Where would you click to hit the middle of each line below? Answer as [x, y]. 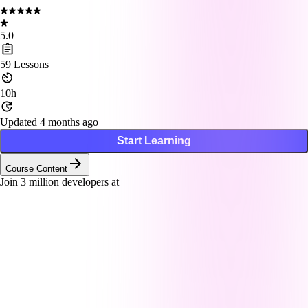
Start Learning [154, 140]
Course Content [36, 168]
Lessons [30, 64]
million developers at [73, 181]
